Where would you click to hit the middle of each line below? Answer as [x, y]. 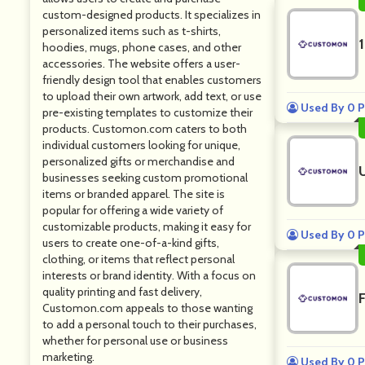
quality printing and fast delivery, [122, 292]
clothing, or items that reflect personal [139, 259]
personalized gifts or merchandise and [139, 161]
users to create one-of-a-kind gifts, [131, 243]
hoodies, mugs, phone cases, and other [142, 47]
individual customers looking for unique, [141, 145]
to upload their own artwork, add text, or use [152, 96]
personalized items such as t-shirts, [132, 31]
